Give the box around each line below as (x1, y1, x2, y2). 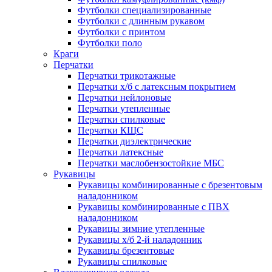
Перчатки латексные (78, 147, 163, 158)
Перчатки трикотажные (78, 70, 175, 81)
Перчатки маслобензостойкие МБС (78, 158, 224, 169)
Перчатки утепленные (78, 103, 170, 114)
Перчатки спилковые (78, 114, 165, 125)
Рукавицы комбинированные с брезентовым (78, 180, 262, 191)
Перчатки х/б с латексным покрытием (78, 81, 236, 92)
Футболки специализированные (78, 5, 211, 16)
